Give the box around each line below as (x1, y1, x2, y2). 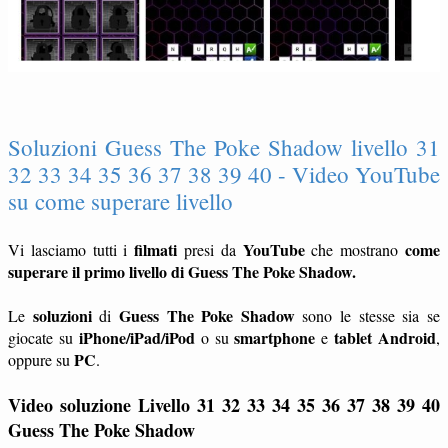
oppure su (8, 349, 74, 371)
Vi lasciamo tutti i (8, 239, 135, 261)
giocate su (8, 327, 79, 349)
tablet (334, 326, 373, 350)
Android (378, 326, 436, 350)
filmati (134, 238, 178, 262)
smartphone (234, 326, 316, 350)
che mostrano (304, 239, 406, 261)
